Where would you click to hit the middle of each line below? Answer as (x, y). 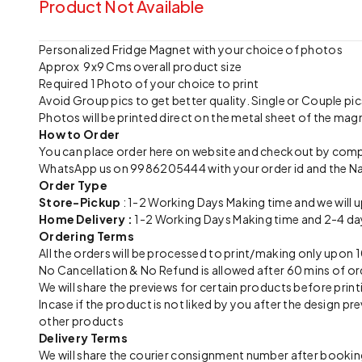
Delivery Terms (83, 338)
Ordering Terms (86, 236)
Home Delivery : (87, 219)
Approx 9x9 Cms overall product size (141, 66)
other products (81, 321)
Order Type (73, 185)
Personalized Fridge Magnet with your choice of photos (191, 49)
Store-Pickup (80, 202)
